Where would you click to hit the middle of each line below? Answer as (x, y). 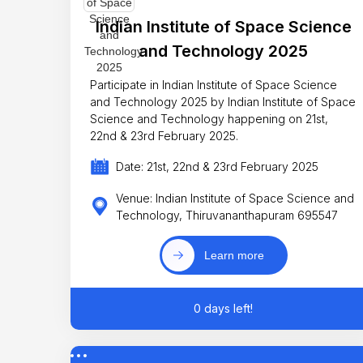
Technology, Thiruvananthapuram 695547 (226, 215)
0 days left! (224, 309)
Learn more (234, 256)
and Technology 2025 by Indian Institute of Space (159, 101)
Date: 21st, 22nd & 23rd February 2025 (217, 167)
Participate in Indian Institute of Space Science (126, 84)
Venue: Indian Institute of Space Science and (235, 198)
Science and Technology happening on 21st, (209, 118)
